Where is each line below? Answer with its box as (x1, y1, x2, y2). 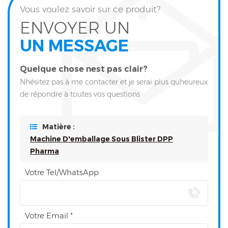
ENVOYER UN (20, 18, 130, 38)
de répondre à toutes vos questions (20, 90, 140, 99)
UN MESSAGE (20, 36, 129, 56)
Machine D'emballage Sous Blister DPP (30, 134, 173, 144)
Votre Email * (25, 211, 73, 221)
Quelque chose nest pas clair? (20, 64, 148, 74)
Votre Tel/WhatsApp (25, 167, 99, 178)
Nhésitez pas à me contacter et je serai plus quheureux (20, 77, 208, 87)
